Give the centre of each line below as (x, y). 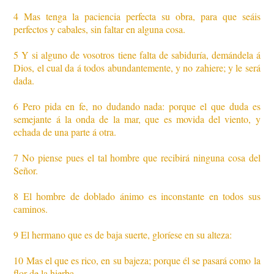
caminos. (31, 209)
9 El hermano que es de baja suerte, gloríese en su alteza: (123, 235)
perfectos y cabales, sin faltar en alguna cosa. (100, 29)
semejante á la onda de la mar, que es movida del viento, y (137, 119)
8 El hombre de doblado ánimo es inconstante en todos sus (137, 196)
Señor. (26, 171)
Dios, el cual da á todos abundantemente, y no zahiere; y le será (137, 68)
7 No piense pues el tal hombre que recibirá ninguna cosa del (137, 158)
